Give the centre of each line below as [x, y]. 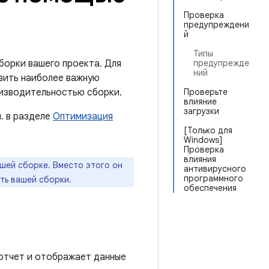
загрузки [201, 111]
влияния [200, 159]
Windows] [203, 140]
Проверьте [206, 92]
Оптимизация [83, 116]
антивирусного [215, 169]
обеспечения [210, 188]
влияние [200, 101]
